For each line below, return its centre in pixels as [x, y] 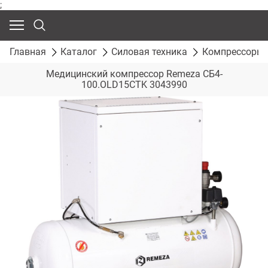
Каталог [79, 51]
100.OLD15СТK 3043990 [134, 85]
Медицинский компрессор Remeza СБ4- [134, 74]
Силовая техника [150, 51]
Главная [28, 51]
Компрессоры [233, 51]
